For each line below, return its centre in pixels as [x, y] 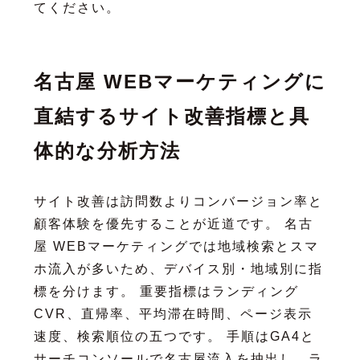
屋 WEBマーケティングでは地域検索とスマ [176, 246]
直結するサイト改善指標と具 [172, 116]
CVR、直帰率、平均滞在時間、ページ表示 [173, 313]
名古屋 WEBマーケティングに [180, 81]
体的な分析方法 [107, 150]
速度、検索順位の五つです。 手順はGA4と [174, 336]
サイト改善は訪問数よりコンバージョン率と [178, 201]
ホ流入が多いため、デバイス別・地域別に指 [178, 268]
